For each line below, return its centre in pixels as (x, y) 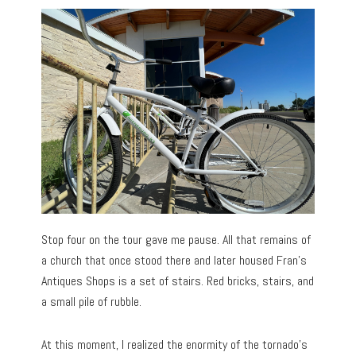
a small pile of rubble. (92, 301)
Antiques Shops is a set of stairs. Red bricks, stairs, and (178, 281)
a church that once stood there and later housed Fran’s (174, 260)
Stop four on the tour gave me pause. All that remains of (176, 239)
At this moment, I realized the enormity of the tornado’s (175, 344)
